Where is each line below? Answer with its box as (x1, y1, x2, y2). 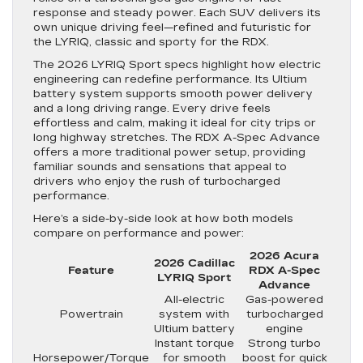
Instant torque (154, 336, 234, 350)
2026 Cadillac (153, 256, 235, 270)
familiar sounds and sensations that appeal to (33, 160, 287, 173)
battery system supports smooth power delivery (33, 87, 313, 100)
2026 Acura (250, 249, 319, 263)
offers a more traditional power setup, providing (33, 145, 305, 159)
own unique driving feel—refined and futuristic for (33, 20, 311, 34)
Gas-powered (246, 293, 323, 306)
